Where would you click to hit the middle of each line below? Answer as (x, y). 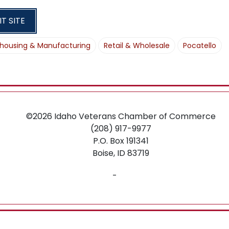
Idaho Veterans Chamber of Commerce (135, 117)
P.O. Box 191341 (121, 141)
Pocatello (200, 46)
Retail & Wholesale (137, 46)
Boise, (104, 153)
